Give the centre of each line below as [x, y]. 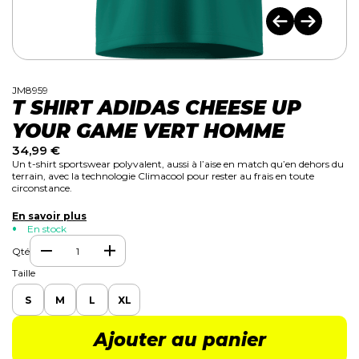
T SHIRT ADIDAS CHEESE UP [157, 108]
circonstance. [42, 188]
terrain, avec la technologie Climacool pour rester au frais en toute [163, 176]
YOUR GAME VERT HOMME [148, 131]
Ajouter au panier [179, 340]
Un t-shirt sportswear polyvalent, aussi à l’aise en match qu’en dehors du [178, 164]
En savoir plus [49, 216]
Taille [24, 273]
